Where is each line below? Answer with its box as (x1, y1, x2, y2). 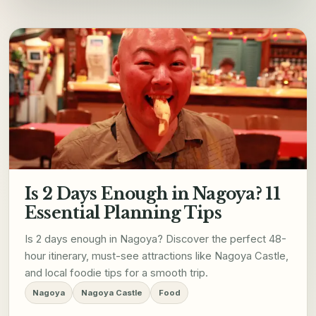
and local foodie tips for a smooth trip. (24, 267, 208, 280)
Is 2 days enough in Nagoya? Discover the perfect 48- (24, 233, 286, 246)
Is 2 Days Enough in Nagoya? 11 (24, 183, 281, 205)
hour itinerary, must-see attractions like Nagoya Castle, (24, 250, 288, 263)
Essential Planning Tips (24, 202, 222, 224)
